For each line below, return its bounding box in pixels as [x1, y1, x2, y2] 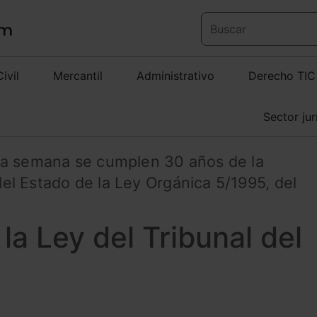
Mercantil [53, 69, 103, 83]
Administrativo [137, 69, 214, 83]
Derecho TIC [248, 69, 316, 83]
